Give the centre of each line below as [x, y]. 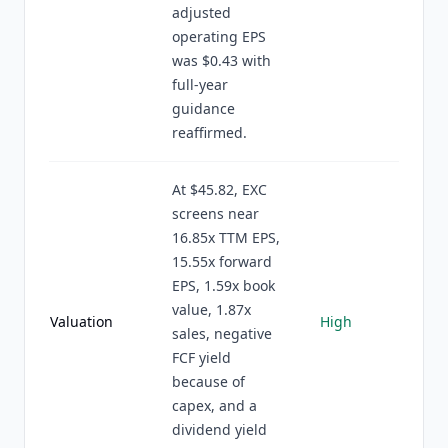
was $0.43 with [221, 60]
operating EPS [219, 36]
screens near [215, 213]
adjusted [201, 12]
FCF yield [201, 357]
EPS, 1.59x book [223, 285]
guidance [203, 108]
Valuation [81, 321]
